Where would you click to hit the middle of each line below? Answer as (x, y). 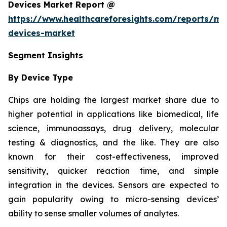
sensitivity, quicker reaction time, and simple (113, 171)
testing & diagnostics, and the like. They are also (113, 142)
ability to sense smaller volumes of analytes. (93, 213)
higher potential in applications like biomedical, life (113, 114)
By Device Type (41, 77)
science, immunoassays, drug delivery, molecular (113, 128)
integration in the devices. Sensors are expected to (113, 185)
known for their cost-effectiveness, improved (113, 156)
